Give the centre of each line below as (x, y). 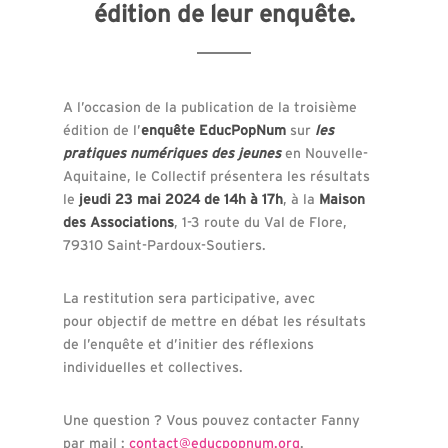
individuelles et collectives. (152, 366)
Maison (341, 198)
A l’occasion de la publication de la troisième (209, 106)
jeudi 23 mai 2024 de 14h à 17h (180, 198)
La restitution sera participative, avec (188, 297)
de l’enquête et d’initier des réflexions (188, 343)
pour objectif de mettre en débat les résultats (214, 320)
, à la (300, 198)
